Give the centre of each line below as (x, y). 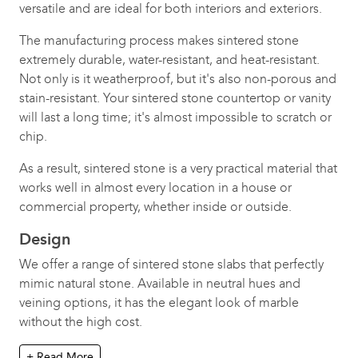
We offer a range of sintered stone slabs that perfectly (171, 264)
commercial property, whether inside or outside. (155, 207)
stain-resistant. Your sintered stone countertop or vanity (175, 98)
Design (45, 239)
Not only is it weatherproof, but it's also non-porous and (178, 79)
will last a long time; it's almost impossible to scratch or (175, 117)
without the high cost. (81, 322)
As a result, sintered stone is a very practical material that (178, 168)
